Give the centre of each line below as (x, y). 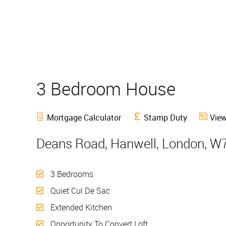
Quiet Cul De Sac (79, 191)
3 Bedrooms (71, 174)
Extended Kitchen (80, 208)
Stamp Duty (165, 118)
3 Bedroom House (110, 88)
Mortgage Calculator (84, 118)
